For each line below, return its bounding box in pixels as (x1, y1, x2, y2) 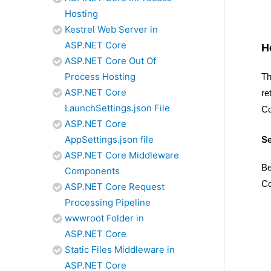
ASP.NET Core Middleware (65, 149, 179, 161)
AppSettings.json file (65, 134, 154, 145)
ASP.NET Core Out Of (65, 55, 156, 67)
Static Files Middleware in (65, 244, 175, 255)
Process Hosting (65, 71, 135, 82)
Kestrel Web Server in (65, 24, 158, 35)
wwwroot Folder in (65, 212, 144, 224)
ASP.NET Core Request (65, 181, 165, 192)
